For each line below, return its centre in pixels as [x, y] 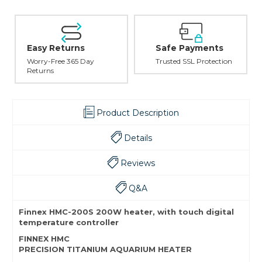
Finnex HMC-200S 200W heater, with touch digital [126, 212]
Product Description [137, 113]
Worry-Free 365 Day [61, 61]
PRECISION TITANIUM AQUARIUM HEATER [105, 249]
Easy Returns [56, 48]
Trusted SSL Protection [194, 61]
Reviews [138, 163]
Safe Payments [189, 48]
